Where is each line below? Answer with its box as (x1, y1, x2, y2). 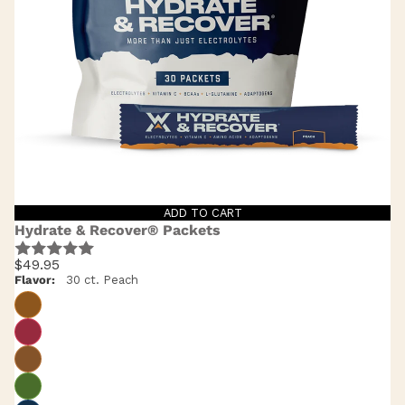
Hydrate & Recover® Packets (14, 221, 221, 239)
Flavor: (14, 273, 55, 287)
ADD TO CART (163, 205, 242, 220)
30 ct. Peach (66, 273, 138, 287)
